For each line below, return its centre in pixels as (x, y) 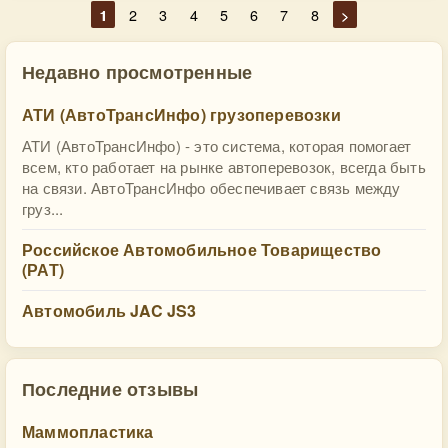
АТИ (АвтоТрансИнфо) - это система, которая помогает (217, 145)
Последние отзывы (110, 388)
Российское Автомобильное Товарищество (202, 249)
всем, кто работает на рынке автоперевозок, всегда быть (224, 166)
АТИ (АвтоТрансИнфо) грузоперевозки (181, 114)
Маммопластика (88, 431)
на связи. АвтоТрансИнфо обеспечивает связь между (211, 187)
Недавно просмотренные (137, 71)
